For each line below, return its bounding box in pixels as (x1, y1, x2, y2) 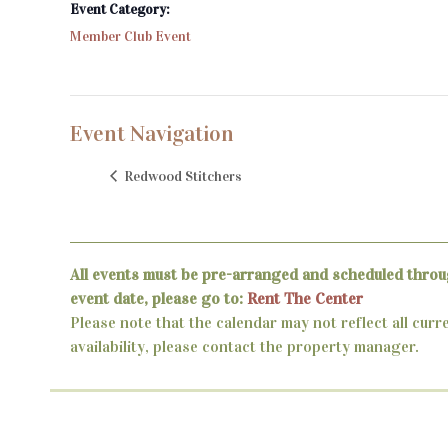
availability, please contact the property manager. (70, 337, 419, 357)
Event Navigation (70, 120, 234, 148)
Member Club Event (70, 28, 191, 46)
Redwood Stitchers (121, 166, 242, 185)
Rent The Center (247, 289, 363, 309)
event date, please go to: (70, 289, 247, 309)
